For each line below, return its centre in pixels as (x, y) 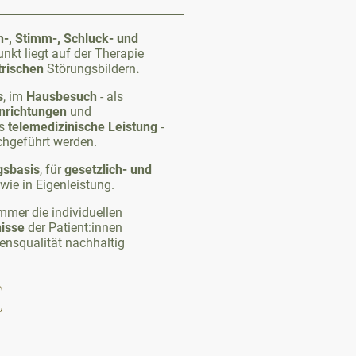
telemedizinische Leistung (83, 126)
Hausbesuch (63, 96)
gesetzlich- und (108, 169)
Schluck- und (101, 38)
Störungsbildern (91, 68)
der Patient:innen (74, 227)
